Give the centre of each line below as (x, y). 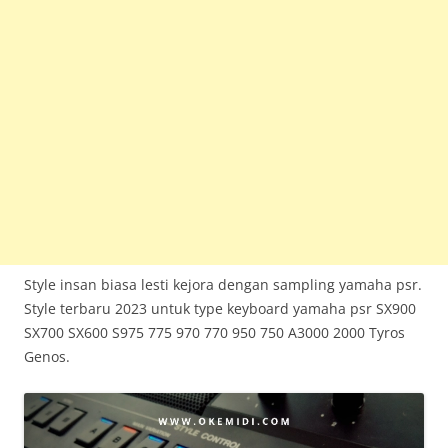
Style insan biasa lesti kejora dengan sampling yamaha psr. (223, 284)
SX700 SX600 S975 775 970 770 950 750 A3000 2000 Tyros (214, 332)
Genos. (47, 356)
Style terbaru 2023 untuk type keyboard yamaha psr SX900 (220, 308)
